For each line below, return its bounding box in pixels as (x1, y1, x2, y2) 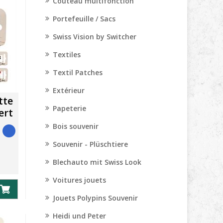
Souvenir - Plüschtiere (53, 139, 128, 149)
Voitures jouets (53, 175, 106, 185)
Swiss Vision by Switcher (53, 32, 136, 41)
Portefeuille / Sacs (53, 14, 115, 23)
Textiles (53, 50, 81, 59)
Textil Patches (53, 68, 103, 77)
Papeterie (53, 104, 86, 113)
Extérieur (53, 86, 85, 95)
